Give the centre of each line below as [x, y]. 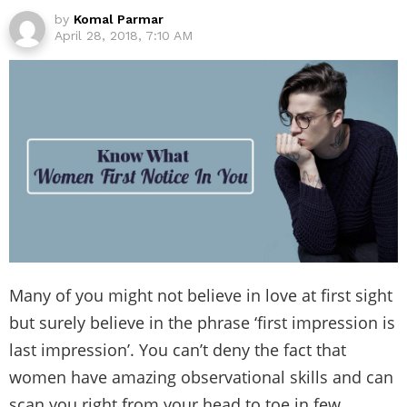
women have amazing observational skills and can [201, 377]
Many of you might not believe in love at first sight [201, 295]
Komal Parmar [119, 20]
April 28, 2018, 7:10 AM [124, 36]
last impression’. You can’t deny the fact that [178, 349]
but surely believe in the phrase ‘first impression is [202, 322]
